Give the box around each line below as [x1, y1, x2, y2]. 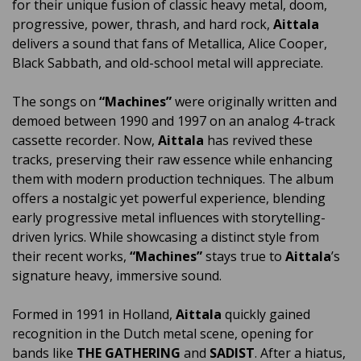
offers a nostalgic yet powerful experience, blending [12, 189, 326, 207]
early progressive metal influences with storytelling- [12, 208, 326, 226]
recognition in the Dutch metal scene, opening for [12, 324, 313, 342]
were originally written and [172, 92, 337, 110]
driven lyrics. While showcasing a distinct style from [12, 227, 319, 246]
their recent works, [12, 247, 130, 265]
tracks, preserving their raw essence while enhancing [12, 150, 333, 168]
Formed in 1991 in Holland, [12, 305, 176, 323]
